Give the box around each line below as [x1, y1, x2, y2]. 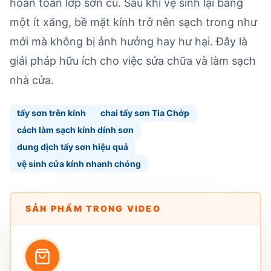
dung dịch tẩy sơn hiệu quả [17, 142, 128, 152]
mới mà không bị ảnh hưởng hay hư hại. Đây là [10, 35, 247, 48]
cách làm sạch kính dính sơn [17, 125, 134, 135]
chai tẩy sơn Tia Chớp [100, 108, 189, 118]
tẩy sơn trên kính [17, 108, 86, 118]
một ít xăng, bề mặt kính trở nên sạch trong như [10, 16, 257, 28]
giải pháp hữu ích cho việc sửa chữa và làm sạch [10, 54, 256, 67]
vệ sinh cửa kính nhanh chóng [17, 158, 141, 169]
